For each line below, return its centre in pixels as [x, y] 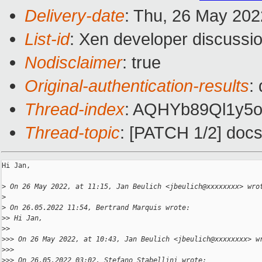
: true [142, 63]
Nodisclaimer [73, 63]
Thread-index [75, 109]
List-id [47, 39]
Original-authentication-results [137, 86]
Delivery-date [75, 16]
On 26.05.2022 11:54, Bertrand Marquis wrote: [98, 208]
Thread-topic [72, 133]
